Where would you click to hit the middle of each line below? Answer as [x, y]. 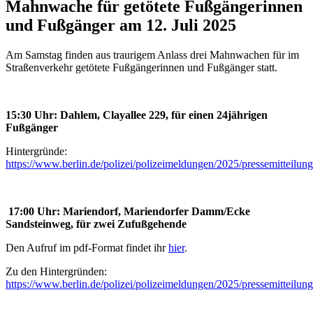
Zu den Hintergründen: [56, 271]
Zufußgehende [152, 224]
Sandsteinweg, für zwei [61, 224]
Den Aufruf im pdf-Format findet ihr [87, 247]
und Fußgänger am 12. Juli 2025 [121, 25]
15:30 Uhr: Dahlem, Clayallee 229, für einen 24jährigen [137, 115]
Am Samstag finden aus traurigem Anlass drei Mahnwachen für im [152, 54]
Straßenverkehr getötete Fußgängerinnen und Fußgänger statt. [141, 67]
